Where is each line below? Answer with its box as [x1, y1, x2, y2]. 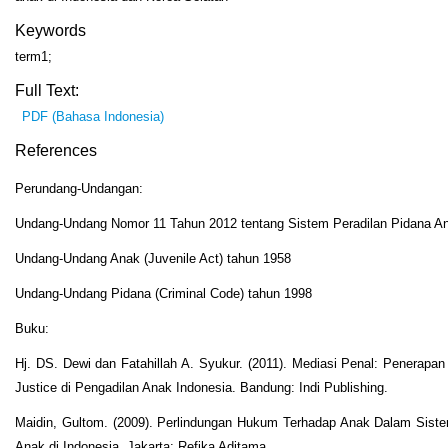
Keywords [15, 22, 86, 40]
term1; [15, 49, 52, 65]
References [15, 142, 97, 160]
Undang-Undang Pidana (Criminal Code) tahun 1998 [15, 285, 312, 301]
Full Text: [15, 82, 79, 100]
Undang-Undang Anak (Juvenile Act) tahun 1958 [15, 250, 291, 266]
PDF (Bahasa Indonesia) [21, 109, 164, 125]
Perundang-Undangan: [15, 180, 143, 196]
